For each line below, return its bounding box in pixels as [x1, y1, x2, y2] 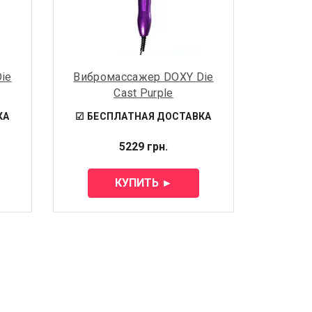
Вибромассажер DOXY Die [73, 70, 214, 84]
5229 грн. [119, 139, 168, 153]
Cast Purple [114, 86, 173, 100]
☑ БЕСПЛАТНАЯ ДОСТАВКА [75, 110, 212, 122]
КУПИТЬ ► [114, 175, 173, 189]
